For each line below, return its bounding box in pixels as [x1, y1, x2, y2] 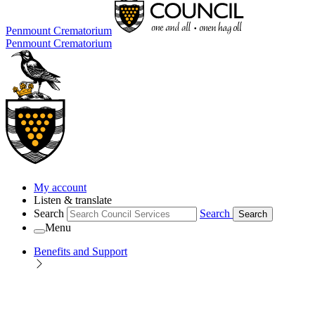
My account [34, 181, 86, 193]
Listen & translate [34, 193, 112, 206]
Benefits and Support [34, 245, 127, 257]
